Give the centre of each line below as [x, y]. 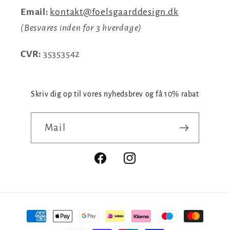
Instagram [142, 165]
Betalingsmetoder [61, 211]
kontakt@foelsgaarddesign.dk [114, 12]
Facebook [111, 165]
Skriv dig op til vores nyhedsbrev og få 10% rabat [115, 94]
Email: [34, 12]
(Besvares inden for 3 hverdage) [81, 28]
